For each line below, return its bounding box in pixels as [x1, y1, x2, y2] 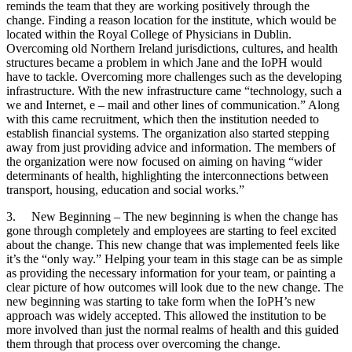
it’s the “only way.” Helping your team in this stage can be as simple [6, 251, 343, 266]
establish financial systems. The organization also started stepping [6, 126, 329, 140]
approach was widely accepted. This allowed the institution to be [6, 308, 326, 322]
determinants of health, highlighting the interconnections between [6, 168, 332, 182]
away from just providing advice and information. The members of [6, 140, 335, 154]
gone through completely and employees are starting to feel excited [6, 223, 336, 237]
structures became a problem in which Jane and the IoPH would [6, 55, 322, 69]
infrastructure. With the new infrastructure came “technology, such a [6, 83, 342, 97]
